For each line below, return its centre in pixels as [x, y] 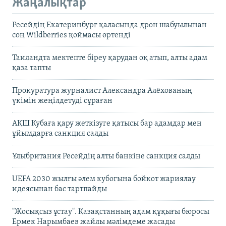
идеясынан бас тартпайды [60, 189]
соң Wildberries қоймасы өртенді [71, 36]
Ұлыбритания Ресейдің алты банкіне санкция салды [106, 157]
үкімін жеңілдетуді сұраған [62, 101]
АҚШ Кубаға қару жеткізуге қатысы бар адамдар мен [107, 124]
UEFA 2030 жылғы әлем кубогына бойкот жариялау [104, 179]
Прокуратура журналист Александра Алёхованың [102, 91]
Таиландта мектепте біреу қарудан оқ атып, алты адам [110, 58]
